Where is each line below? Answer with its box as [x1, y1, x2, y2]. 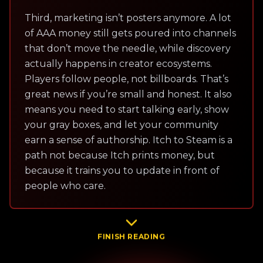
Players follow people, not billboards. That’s [25, 73, 228, 85]
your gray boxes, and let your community [25, 119, 218, 130]
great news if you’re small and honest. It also [25, 88, 232, 100]
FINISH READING [97, 234, 166, 243]
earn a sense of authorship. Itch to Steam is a [25, 134, 232, 146]
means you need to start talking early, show [25, 103, 229, 115]
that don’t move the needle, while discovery [25, 42, 231, 54]
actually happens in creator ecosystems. [25, 58, 212, 69]
